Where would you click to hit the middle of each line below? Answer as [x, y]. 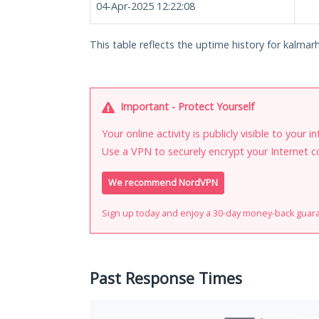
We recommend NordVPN [163, 183]
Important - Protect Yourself [186, 106]
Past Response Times [166, 278]
